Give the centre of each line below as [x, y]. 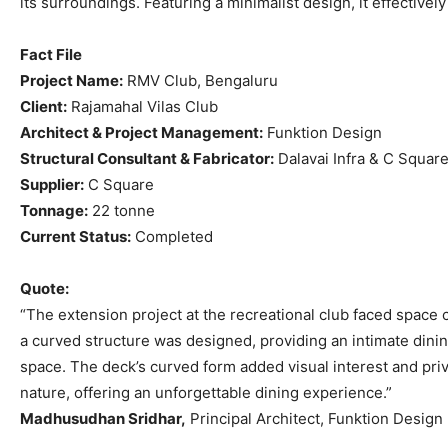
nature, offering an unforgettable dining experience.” [206, 393]
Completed [172, 237]
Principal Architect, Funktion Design [314, 419]
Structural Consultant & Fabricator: [147, 159]
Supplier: [52, 185]
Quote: [44, 289]
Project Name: [71, 81]
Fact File [51, 55]
